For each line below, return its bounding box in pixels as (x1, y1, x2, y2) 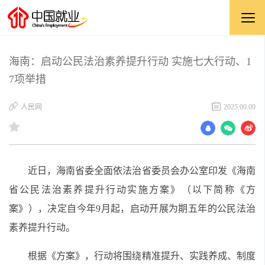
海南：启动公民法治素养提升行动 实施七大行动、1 (9, 56, 251, 67)
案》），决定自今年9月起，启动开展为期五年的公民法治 (9, 203, 256, 214)
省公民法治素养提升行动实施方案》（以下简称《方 (9, 185, 256, 195)
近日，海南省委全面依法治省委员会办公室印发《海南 (28, 166, 256, 176)
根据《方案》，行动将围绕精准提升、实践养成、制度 (28, 251, 256, 261)
